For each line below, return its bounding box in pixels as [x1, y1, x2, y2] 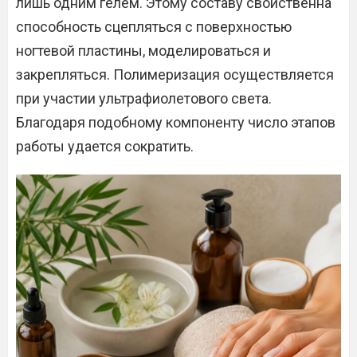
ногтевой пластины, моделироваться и [16, 42, 271, 60]
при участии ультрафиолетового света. [16, 90, 272, 108]
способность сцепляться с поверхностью [16, 18, 292, 36]
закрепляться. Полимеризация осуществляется [16, 66, 334, 84]
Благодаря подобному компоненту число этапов [16, 114, 335, 131]
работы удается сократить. [16, 138, 194, 155]
